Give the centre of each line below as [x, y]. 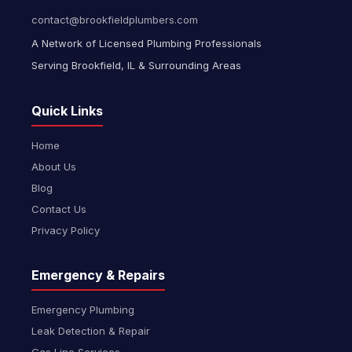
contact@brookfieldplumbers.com [115, 20]
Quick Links [67, 111]
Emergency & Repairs [98, 275]
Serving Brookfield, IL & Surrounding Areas [136, 65]
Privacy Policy [66, 230]
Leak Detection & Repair [91, 331]
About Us [54, 167]
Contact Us [59, 209]
